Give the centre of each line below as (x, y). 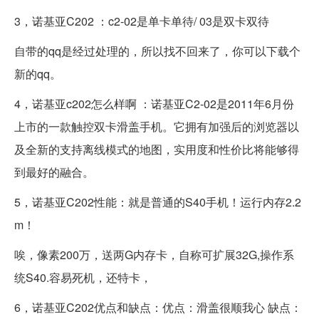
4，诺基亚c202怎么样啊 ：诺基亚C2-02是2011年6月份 (154, 104)
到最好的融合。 (54, 172)
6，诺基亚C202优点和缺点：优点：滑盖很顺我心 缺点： (158, 308)
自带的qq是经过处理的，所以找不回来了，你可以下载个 (157, 51)
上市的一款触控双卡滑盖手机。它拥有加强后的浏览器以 (157, 127)
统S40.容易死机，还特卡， (83, 278)
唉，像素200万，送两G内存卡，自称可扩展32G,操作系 (154, 255)
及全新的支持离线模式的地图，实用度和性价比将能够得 (157, 150)
